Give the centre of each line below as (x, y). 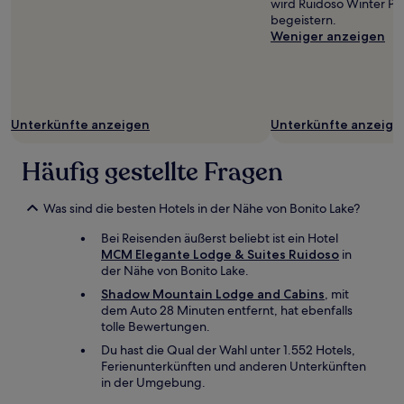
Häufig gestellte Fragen (152, 172)
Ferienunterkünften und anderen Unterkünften (234, 366)
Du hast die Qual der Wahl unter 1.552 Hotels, (228, 350)
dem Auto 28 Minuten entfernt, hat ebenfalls (227, 310)
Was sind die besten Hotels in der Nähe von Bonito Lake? (202, 208)
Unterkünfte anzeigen (80, 124)
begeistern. (303, 20)
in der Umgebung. (153, 382)
